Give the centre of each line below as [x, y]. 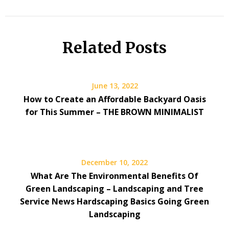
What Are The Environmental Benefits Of [114, 176]
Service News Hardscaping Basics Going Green [114, 201]
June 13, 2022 [114, 85]
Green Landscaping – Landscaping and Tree [114, 188]
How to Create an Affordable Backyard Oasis [114, 99]
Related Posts [114, 47]
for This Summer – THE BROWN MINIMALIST [114, 112]
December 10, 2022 [114, 162]
